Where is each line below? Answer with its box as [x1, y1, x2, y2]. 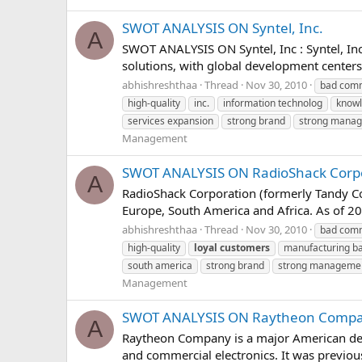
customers [220, 240, 270, 255]
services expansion [128, 113, 213, 128]
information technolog [223, 95, 322, 110]
